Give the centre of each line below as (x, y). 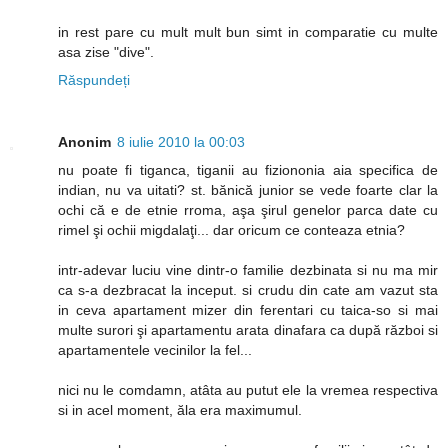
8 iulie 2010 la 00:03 (181, 142)
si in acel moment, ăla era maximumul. (180, 410)
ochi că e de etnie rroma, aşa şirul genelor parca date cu (248, 210)
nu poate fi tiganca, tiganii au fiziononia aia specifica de (248, 170)
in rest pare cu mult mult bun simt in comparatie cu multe (248, 32)
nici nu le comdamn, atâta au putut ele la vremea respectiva (248, 390)
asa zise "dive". (106, 52)
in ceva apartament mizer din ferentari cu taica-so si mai (248, 310)
